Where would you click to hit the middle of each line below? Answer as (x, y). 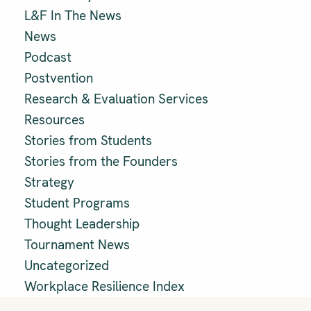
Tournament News (77, 245)
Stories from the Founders (101, 162)
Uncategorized (67, 266)
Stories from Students (88, 141)
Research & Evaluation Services (116, 99)
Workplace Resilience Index (104, 287)
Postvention (59, 78)
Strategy (49, 183)
